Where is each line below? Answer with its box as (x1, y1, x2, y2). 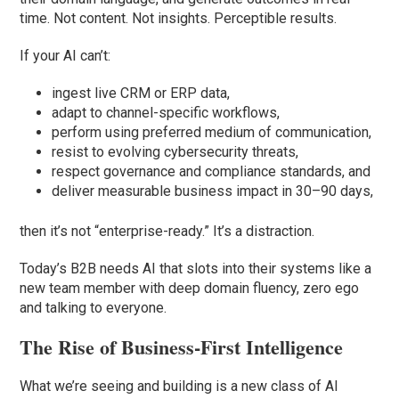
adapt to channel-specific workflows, (52, 104, 281, 122)
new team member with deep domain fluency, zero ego (20, 280, 360, 297)
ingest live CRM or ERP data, (52, 85, 231, 102)
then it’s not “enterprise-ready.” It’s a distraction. (20, 223, 315, 240)
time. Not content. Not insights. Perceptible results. (20, 10, 338, 28)
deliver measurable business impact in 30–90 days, (52, 183, 374, 200)
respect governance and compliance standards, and (52, 163, 371, 181)
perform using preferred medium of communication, (52, 124, 372, 142)
